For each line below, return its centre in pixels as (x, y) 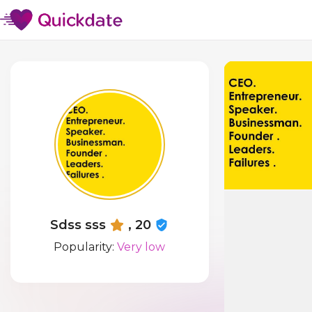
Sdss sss (78, 225)
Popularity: (86, 247)
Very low (141, 247)
